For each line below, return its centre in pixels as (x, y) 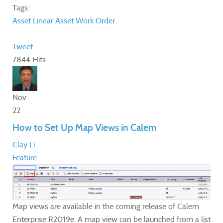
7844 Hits (29, 59)
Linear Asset (53, 20)
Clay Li (24, 144)
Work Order (95, 20)
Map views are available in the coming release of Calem (106, 207)
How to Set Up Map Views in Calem (85, 127)
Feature (25, 157)
